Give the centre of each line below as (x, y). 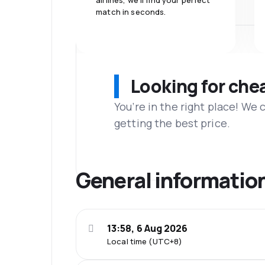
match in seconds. (131, 12)
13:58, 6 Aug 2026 (148, 229)
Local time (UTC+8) (145, 242)
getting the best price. (172, 123)
